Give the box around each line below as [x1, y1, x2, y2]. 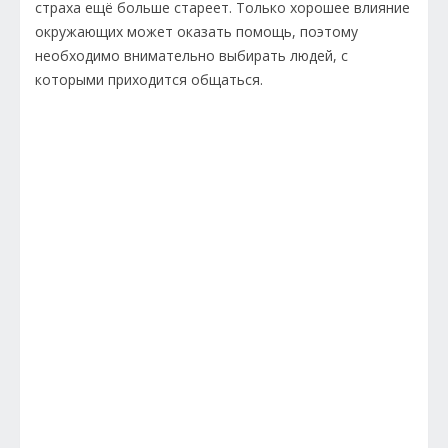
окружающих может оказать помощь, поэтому [35, 22, 358, 42]
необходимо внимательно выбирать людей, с [35, 46, 348, 66]
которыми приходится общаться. [35, 70, 267, 90]
